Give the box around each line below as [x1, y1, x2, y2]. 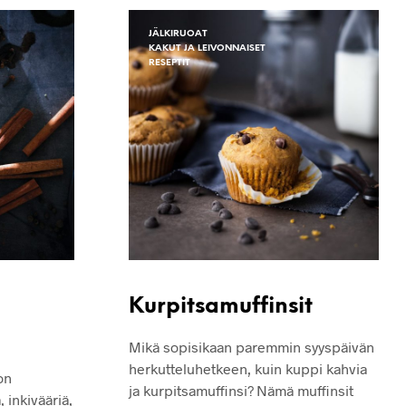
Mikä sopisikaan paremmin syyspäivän [129, 337, 374, 355]
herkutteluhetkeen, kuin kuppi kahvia [129, 359, 367, 377]
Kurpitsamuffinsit [129, 295, 313, 318]
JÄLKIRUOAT [149, 28, 208, 39]
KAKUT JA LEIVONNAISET [149, 43, 266, 53]
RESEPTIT [149, 57, 190, 68]
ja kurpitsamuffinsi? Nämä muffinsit [129, 381, 353, 399]
